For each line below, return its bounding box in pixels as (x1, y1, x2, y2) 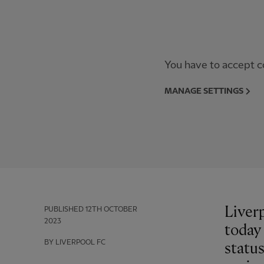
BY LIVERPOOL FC (44, 239, 105, 246)
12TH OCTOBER (85, 206, 137, 213)
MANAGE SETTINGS (164, 87, 243, 95)
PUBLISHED (44, 206, 84, 213)
